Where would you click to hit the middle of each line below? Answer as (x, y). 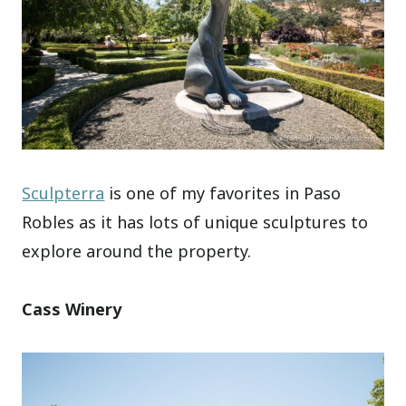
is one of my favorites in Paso (223, 193)
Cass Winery (72, 309)
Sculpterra (63, 193)
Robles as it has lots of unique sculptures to (195, 222)
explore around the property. (137, 251)
